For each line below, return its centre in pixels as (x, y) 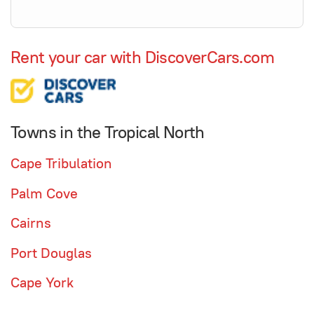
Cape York (42, 283)
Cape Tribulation (61, 164)
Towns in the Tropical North (108, 132)
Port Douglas (51, 253)
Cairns (31, 223)
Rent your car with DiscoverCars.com (142, 57)
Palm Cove (44, 193)
